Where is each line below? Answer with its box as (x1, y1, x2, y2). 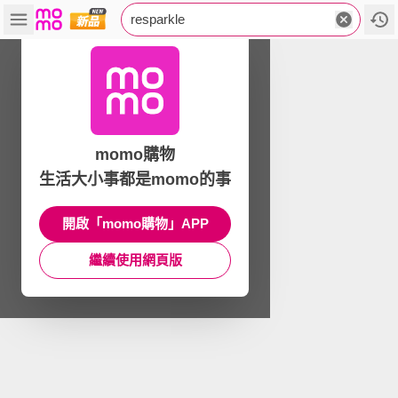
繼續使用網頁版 (88, 252, 182, 267)
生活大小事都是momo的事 (39, 171, 231, 188)
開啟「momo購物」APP (61, 216, 209, 231)
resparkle (131, 12, 185, 27)
